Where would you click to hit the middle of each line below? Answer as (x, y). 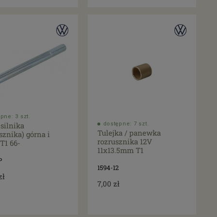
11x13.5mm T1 (120, 150)
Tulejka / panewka (129, 133)
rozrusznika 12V (124, 142)
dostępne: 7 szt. (126, 124)
